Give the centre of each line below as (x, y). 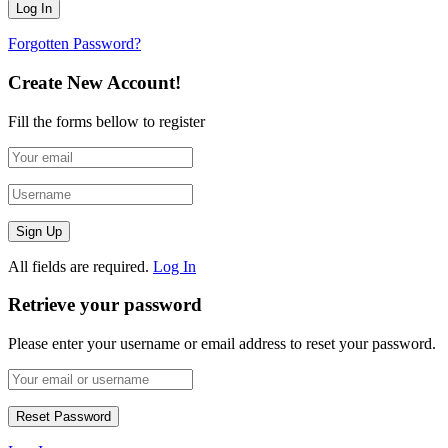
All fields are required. (78, 266)
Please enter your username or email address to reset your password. (222, 344)
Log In (174, 266)
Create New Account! (94, 82)
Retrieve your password (105, 305)
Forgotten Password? (74, 44)
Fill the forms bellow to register (106, 121)
